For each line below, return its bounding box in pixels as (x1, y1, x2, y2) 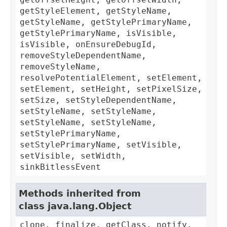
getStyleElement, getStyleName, (20, 6, 172, 16)
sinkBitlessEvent (20, 162, 101, 172)
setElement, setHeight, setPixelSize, (20, 84, 202, 94)
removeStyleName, (20, 62, 101, 72)
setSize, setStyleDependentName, (20, 95, 177, 105)
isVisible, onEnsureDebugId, (20, 40, 157, 50)
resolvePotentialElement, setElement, (20, 73, 202, 83)
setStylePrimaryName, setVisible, (20, 140, 182, 150)
